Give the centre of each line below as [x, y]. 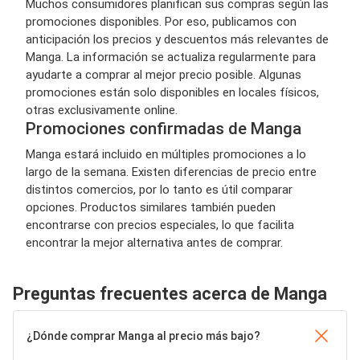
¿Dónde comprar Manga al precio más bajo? [143, 335]
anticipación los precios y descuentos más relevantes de [177, 39]
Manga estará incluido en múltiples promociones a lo [166, 154]
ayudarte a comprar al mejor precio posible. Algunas [164, 74]
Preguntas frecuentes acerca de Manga [170, 293]
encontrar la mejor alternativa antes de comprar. [154, 242]
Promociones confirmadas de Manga [164, 128]
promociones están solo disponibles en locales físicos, [172, 92]
